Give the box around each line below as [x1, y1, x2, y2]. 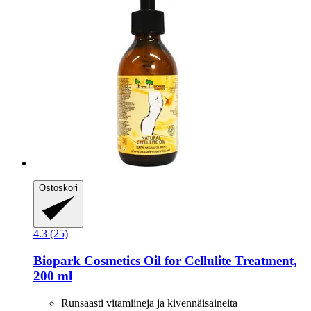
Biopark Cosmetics [33, 253, 140, 268]
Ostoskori [39, 183, 78, 194]
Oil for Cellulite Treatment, [140, 253, 297, 268]
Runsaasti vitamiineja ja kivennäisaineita [61, 296, 237, 309]
